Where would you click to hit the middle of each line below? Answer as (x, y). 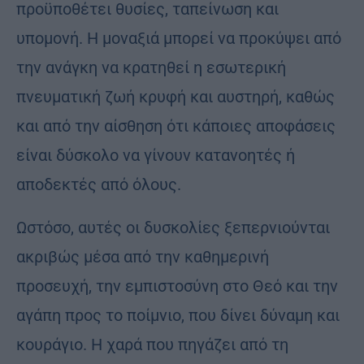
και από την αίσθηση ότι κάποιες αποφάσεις (176, 126)
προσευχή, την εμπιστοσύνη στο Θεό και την (177, 286)
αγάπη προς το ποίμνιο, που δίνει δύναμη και (178, 315)
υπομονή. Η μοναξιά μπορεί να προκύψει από (179, 38)
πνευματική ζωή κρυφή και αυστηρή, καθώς (175, 96)
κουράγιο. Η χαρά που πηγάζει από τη (152, 344)
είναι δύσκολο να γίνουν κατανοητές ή (156, 155)
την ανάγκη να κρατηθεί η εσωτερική (151, 67)
